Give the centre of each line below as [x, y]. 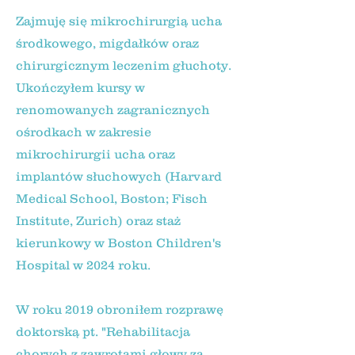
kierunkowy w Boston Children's [118, 242]
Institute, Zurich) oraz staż [98, 220]
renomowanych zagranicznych [113, 109]
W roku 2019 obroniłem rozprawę [120, 309]
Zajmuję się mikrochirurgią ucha [119, 21]
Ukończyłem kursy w [80, 87]
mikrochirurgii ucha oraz [95, 154]
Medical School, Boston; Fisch [112, 198]
